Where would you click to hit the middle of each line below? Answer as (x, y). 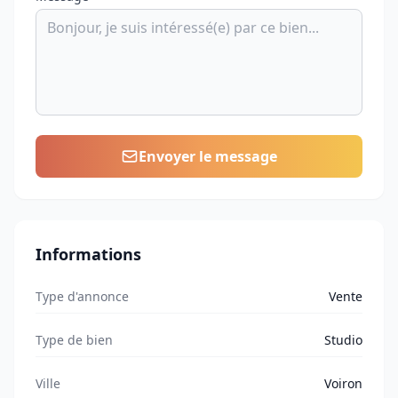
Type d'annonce (82, 296)
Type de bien (74, 340)
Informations (88, 254)
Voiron (343, 383)
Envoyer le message (208, 156)
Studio (343, 340)
